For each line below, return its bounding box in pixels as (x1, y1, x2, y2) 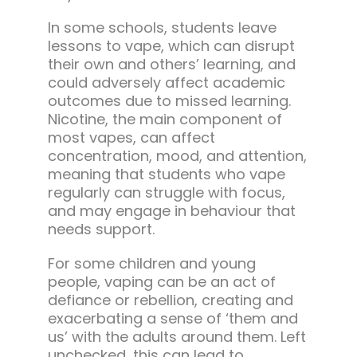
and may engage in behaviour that (47, 201, 296, 222)
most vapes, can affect (47, 127, 215, 148)
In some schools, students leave (47, 18, 277, 38)
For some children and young (47, 253, 256, 274)
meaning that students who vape (47, 164, 285, 185)
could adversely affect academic (47, 73, 285, 93)
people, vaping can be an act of (47, 272, 276, 292)
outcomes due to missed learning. (47, 91, 291, 112)
